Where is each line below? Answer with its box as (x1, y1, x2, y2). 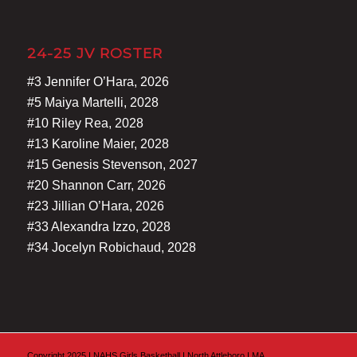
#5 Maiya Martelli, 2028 (26, 96, 159, 110)
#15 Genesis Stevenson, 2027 (26, 158, 198, 172)
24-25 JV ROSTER (26, 45, 163, 62)
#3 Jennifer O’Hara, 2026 (26, 75, 169, 89)
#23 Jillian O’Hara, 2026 (26, 199, 164, 214)
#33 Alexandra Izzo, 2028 (26, 220, 171, 234)
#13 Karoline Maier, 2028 (26, 137, 169, 151)
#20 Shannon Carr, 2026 (26, 178, 166, 193)
